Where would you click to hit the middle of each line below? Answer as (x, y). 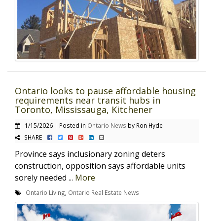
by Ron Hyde (145, 125)
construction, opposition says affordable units (100, 166)
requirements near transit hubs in (88, 100)
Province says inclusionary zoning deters (90, 154)
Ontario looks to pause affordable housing (105, 91)
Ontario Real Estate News (104, 192)
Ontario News (107, 125)
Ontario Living (45, 192)
